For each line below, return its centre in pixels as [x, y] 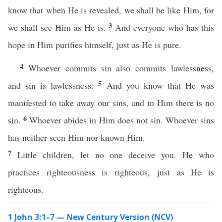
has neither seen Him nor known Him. [77, 137]
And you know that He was [160, 85]
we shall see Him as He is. [58, 27]
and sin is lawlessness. [53, 85]
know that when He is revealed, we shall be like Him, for [111, 10]
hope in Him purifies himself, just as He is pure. [95, 45]
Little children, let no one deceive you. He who [116, 155]
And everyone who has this [165, 27]
